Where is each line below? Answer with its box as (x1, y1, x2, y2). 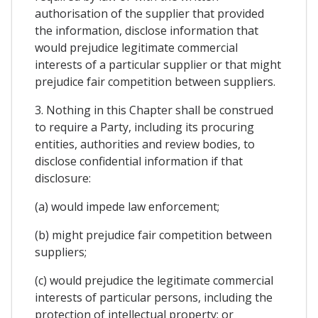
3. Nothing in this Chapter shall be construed (35, 102, 273, 119)
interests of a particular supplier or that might (35, 57, 281, 73)
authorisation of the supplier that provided (35, 6, 264, 22)
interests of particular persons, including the (35, 290, 273, 306)
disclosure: (35, 170, 91, 187)
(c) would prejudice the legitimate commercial (35, 273, 273, 289)
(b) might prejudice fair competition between (35, 227, 272, 243)
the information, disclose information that (35, 23, 258, 39)
